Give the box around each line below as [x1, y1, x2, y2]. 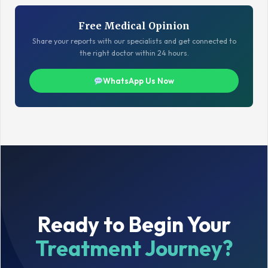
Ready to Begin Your [37, 211, 231, 238]
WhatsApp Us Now [102, 76, 174, 86]
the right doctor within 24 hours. [79, 48, 189, 58]
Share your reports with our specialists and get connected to [32, 36, 236, 46]
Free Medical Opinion [78, 20, 190, 32]
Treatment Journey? [35, 235, 233, 262]
